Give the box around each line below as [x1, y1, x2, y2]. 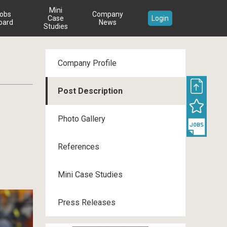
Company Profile [58, 58, 117, 68]
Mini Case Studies [58, 170, 123, 179]
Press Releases [58, 198, 116, 207]
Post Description [58, 86, 123, 96]
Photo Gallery [58, 114, 105, 124]
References [58, 142, 99, 152]
